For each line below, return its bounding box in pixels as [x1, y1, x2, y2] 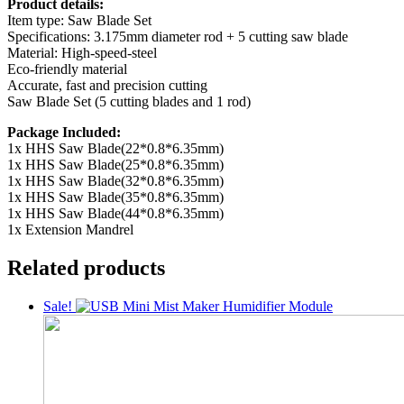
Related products [7, 256, 165, 280]
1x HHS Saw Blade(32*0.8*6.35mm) [7, 173, 224, 189]
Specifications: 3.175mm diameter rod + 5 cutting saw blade [7, 29, 348, 45]
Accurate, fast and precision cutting [7, 78, 207, 94]
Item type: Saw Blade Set [7, 13, 151, 29]
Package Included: [7, 124, 121, 141]
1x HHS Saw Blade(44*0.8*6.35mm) [7, 206, 224, 222]
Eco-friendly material [7, 61, 127, 78]
